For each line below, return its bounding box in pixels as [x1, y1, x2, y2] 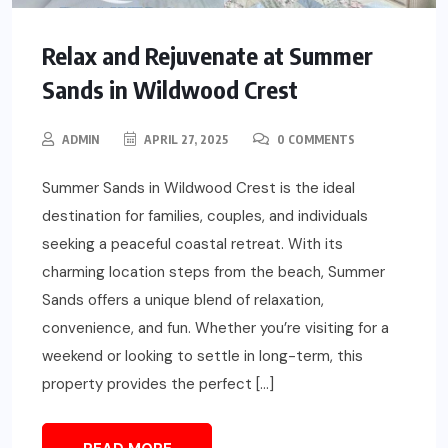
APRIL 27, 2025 [141, 132, 228, 148]
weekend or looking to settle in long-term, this [42, 346, 363, 367]
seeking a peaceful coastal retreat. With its [42, 234, 343, 255]
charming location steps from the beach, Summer [42, 262, 385, 283]
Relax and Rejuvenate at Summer [42, 40, 373, 71]
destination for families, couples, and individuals [42, 206, 368, 227]
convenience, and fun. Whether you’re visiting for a [42, 318, 389, 339]
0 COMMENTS [274, 132, 355, 148]
